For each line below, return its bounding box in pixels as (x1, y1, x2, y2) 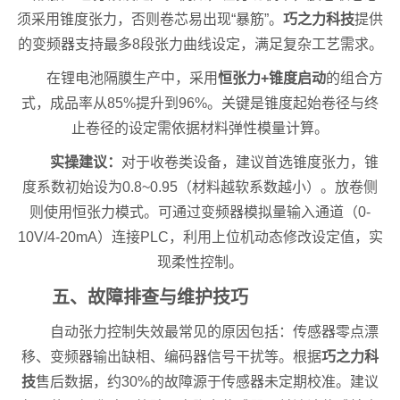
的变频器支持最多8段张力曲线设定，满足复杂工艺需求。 (17, 37, 383, 53)
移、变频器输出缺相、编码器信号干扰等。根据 (21, 349, 321, 365)
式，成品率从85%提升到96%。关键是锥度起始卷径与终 (21, 96, 379, 112)
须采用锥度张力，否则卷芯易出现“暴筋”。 (17, 12, 283, 28)
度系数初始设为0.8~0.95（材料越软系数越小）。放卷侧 (22, 179, 378, 196)
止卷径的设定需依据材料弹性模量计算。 (71, 121, 329, 137)
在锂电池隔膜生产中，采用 (46, 71, 218, 87)
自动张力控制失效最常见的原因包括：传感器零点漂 (50, 324, 379, 340)
